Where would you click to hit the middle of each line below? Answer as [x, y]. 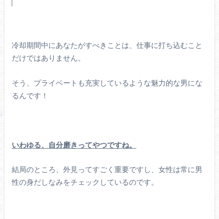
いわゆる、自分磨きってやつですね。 [74, 145]
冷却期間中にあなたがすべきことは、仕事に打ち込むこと [107, 46]
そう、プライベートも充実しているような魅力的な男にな [107, 83]
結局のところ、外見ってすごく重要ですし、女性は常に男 [107, 170]
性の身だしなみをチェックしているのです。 [85, 183]
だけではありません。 [48, 59]
